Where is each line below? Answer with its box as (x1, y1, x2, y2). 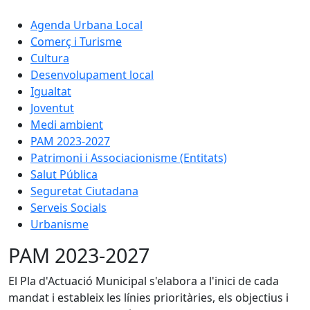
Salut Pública (30, 166, 98, 182)
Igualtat (30, 83, 71, 99)
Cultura (30, 50, 69, 66)
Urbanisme (30, 216, 89, 232)
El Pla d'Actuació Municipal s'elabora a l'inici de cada (8, 273, 279, 289)
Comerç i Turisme (30, 33, 122, 49)
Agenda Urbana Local (30, 17, 143, 33)
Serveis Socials (30, 199, 107, 215)
